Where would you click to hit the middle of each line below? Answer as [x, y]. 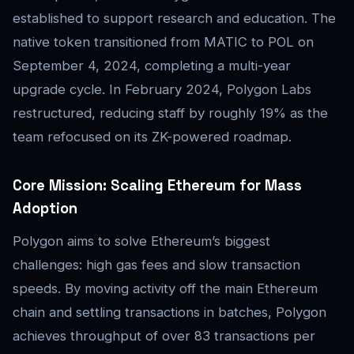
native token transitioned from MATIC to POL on [163, 42]
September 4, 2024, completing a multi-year [152, 66]
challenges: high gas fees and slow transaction [156, 265]
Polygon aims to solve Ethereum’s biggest [141, 241]
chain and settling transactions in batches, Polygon [169, 313]
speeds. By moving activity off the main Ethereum [165, 289]
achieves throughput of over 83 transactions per [164, 336]
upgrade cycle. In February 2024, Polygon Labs [162, 90]
